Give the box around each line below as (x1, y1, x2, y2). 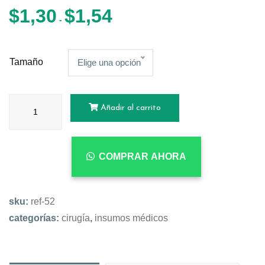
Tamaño (9, 57, 43, 67)
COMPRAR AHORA (98, 151, 186, 162)
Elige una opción (77, 57, 141, 68)
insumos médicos (95, 213, 168, 224)
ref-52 (31, 196, 55, 207)
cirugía (62, 213, 90, 224)
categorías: (9, 213, 62, 224)
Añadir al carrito (98, 104, 161, 113)
